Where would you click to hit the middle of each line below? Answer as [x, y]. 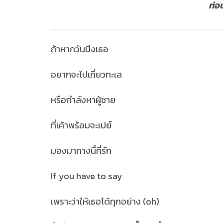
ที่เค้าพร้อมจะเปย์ [81, 125]
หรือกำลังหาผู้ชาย [83, 100]
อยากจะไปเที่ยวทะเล [86, 74]
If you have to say [87, 176]
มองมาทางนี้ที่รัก [81, 150]
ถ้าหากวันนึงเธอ [80, 49]
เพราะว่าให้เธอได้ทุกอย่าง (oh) [105, 201]
